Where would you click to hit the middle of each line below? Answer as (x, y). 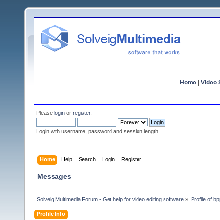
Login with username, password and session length (97, 131)
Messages (54, 176)
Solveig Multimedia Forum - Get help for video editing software (110, 199)
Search (87, 159)
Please (45, 113)
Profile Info (51, 213)
